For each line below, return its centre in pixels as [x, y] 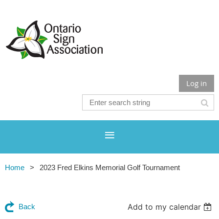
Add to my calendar [164, 207]
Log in [197, 83]
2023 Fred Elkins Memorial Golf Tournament [110, 167]
